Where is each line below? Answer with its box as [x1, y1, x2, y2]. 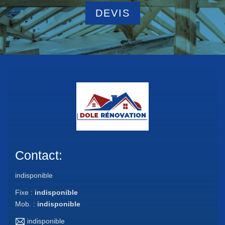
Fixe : [15, 188, 35, 196]
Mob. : [15, 199, 37, 208]
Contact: [15, 148, 62, 162]
